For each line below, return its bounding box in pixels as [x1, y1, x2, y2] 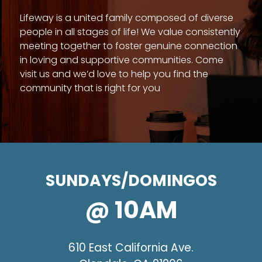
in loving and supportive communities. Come [20, 53, 223, 67]
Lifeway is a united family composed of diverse [20, 11, 233, 25]
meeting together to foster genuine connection [20, 39, 237, 53]
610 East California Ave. [68, 240, 194, 256]
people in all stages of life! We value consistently [20, 25, 240, 39]
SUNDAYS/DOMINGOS [45, 170, 217, 192]
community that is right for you [20, 81, 160, 95]
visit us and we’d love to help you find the [20, 67, 208, 81]
